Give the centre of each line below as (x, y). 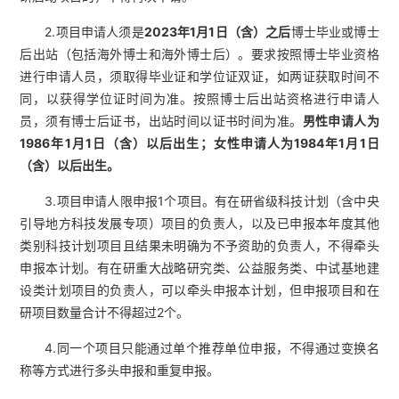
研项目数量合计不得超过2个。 (105, 313)
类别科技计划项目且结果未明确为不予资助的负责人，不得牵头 (199, 246)
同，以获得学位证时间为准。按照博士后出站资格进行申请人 (199, 99)
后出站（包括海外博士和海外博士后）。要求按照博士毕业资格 (199, 54)
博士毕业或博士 (335, 32)
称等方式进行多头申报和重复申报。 (120, 370)
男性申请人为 (341, 121)
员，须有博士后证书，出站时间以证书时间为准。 (161, 121)
